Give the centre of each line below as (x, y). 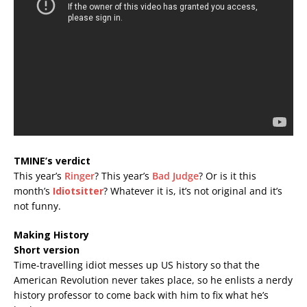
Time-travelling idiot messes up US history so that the (137, 265)
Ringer (79, 176)
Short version (47, 250)
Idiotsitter (78, 191)
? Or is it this (228, 176)
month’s (33, 191)
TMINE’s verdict (52, 161)
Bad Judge (175, 176)
